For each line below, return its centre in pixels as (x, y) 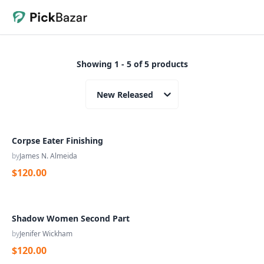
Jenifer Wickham (46, 234)
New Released (125, 94)
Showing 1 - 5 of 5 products (132, 64)
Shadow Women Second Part (71, 218)
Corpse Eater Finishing (57, 141)
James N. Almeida (48, 156)
